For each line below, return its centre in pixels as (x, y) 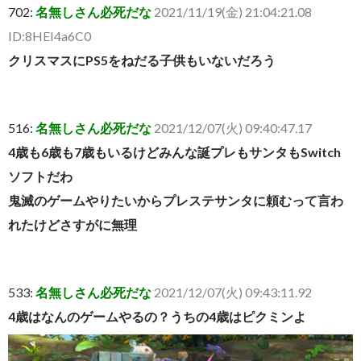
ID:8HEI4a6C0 (50, 36)
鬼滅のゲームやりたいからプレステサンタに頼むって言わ (176, 201)
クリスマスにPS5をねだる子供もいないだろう (142, 60)
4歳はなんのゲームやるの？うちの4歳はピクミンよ (157, 317)
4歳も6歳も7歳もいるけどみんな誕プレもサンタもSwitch (174, 152)
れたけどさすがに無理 (73, 225)
